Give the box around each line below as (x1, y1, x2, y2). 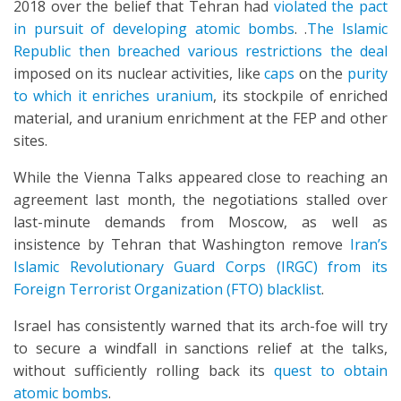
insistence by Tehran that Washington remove (13, 235, 350, 254)
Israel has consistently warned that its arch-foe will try (13, 316, 388, 336)
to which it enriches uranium (13, 86, 213, 106)
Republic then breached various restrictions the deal (13, 41, 388, 61)
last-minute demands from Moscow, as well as (13, 212, 388, 232)
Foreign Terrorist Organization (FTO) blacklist (13, 279, 321, 299)
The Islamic (307, 19, 388, 38)
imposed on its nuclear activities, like (13, 64, 265, 83)
